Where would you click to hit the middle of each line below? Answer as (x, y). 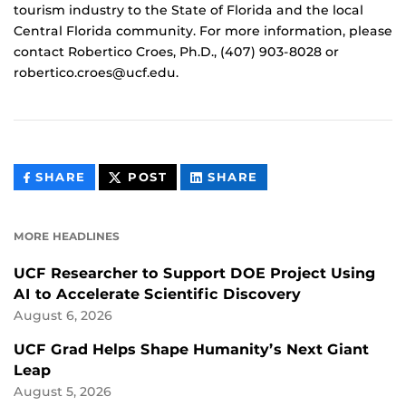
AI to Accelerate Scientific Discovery (157, 295)
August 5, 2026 (63, 392)
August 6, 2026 (63, 316)
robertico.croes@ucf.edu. (96, 73)
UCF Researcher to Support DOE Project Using (195, 274)
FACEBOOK (125, 217)
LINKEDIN (293, 217)
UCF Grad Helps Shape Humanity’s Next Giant (191, 350)
